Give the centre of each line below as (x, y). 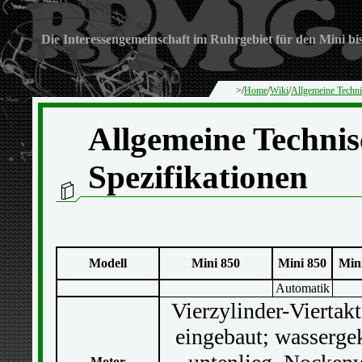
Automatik (302, 288)
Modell (107, 263)
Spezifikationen (198, 177)
